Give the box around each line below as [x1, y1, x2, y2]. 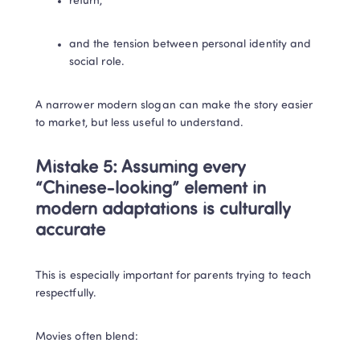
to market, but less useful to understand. [35, 117, 243, 129]
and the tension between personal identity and [69, 38, 312, 51]
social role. [69, 55, 125, 68]
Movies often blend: [35, 330, 139, 343]
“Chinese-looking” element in [35, 179, 266, 198]
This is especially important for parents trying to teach [35, 269, 311, 282]
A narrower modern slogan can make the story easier [35, 99, 313, 112]
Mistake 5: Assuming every [35, 158, 246, 178]
